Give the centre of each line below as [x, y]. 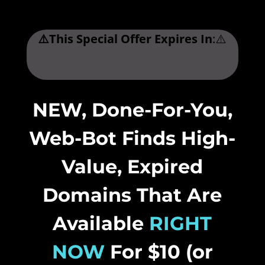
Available [101, 223]
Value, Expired [132, 167]
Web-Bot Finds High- [132, 138]
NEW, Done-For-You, [132, 110]
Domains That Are [132, 195]
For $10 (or [159, 252]
